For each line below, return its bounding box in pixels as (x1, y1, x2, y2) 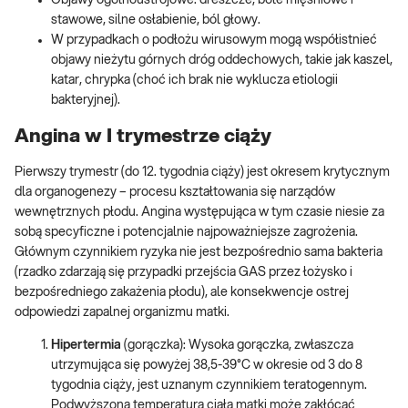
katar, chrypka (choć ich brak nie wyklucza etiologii (51, 74, 338, 87)
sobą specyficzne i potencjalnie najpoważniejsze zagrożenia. (15, 226, 358, 240)
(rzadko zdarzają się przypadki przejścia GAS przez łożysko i (15, 266, 352, 280)
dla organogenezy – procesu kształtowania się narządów (15, 186, 335, 199)
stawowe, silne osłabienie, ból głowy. (51, 14, 260, 27)
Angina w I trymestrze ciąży (15, 126, 271, 146)
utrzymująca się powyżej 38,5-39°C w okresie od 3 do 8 (51, 359, 362, 372)
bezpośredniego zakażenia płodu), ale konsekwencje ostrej (15, 286, 349, 300)
